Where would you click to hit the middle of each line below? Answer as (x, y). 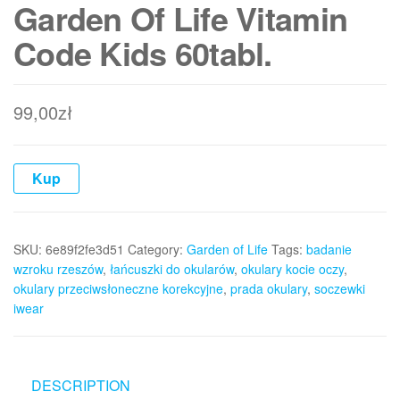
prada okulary (269, 289)
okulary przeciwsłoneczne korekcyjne (118, 289)
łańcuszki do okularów (172, 269)
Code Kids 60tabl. (143, 53)
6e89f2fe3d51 (85, 250)
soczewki (340, 289)
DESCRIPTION (81, 386)
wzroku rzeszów (58, 269)
